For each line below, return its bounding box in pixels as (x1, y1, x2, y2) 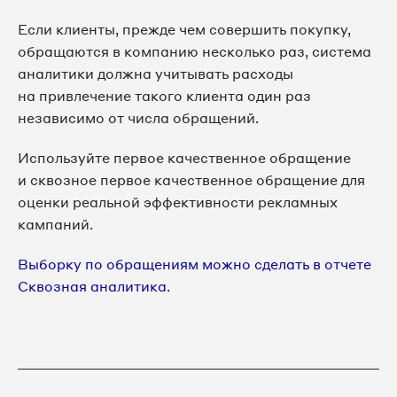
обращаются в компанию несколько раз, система (18, 43, 371, 61)
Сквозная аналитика (18, 277, 167, 296)
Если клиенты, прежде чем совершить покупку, (18, 20, 351, 39)
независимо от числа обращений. (18, 109, 259, 128)
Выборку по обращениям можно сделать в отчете (18, 255, 371, 274)
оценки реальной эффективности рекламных (18, 193, 338, 212)
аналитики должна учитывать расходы (18, 65, 293, 83)
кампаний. (18, 215, 93, 234)
